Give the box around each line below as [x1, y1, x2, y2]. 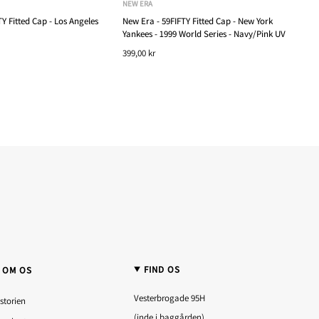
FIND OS [144, 263, 181, 276]
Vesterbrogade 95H [134, 291, 206, 304]
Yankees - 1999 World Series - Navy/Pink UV [122, 27, 286, 40]
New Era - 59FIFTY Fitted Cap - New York [122, 14, 273, 27]
